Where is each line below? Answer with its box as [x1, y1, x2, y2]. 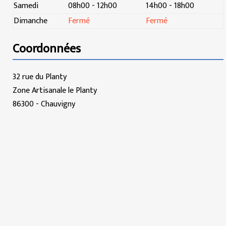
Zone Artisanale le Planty [13, 83, 97, 97]
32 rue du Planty [13, 70, 67, 84]
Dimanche [14, 14, 47, 28]
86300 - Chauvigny [13, 97, 75, 111]
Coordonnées [13, 38, 81, 59]
